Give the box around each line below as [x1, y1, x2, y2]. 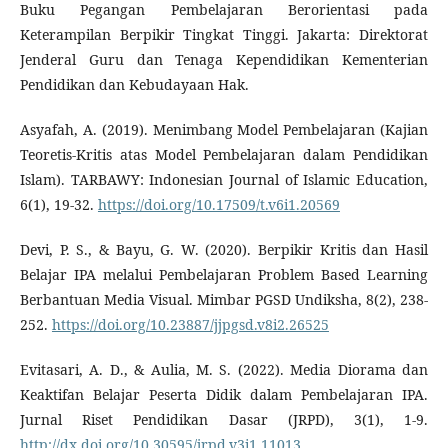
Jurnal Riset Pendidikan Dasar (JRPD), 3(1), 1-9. [19, 410, 429, 430]
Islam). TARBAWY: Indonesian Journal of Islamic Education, [19, 170, 429, 190]
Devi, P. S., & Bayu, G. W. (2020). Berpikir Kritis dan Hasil [19, 240, 429, 260]
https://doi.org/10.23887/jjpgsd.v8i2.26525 [51, 315, 329, 335]
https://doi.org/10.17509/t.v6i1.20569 [97, 195, 340, 215]
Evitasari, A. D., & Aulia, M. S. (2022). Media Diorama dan [19, 360, 429, 380]
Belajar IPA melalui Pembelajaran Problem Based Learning [19, 265, 429, 285]
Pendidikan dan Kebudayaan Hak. [19, 75, 249, 95]
